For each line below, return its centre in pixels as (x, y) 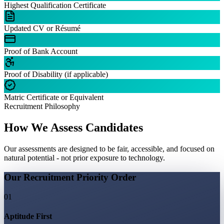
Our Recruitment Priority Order (70, 177)
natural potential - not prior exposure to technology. (84, 158)
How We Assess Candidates (73, 128)
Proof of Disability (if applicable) (56, 74)
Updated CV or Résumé (42, 28)
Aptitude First (28, 216)
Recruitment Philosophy (42, 106)
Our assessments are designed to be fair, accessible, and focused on (109, 149)
